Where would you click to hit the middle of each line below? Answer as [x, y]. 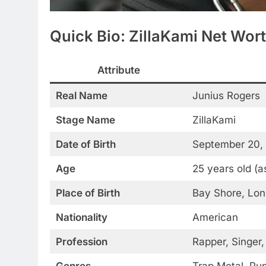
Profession [81, 241]
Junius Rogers [226, 95]
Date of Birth [85, 144]
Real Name [81, 95]
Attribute [118, 70]
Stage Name [85, 120]
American [215, 217]
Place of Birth [88, 193]
